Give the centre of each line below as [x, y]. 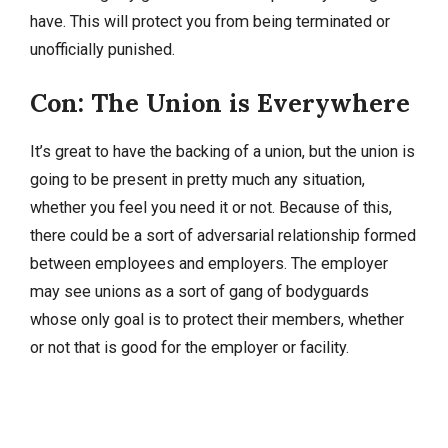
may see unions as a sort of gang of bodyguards [199, 291]
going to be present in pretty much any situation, [197, 179]
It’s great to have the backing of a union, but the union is [222, 151]
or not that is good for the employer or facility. [189, 347]
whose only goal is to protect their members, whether [217, 319]
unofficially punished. [102, 49]
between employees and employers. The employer [209, 263]
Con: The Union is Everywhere [220, 102]
